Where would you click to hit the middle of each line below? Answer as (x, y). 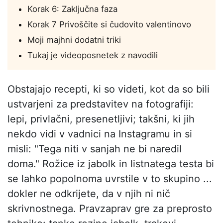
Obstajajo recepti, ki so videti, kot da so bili (109, 89)
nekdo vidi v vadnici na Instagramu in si (100, 134)
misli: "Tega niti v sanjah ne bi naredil (95, 149)
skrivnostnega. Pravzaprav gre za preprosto (110, 209)
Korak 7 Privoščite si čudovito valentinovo (109, 25)
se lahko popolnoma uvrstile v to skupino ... (110, 179)
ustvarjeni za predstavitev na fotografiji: (101, 104)
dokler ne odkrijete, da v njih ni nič (89, 194)
